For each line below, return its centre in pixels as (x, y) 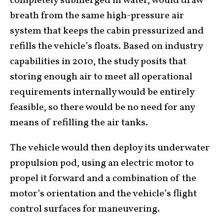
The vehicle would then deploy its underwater (110, 148)
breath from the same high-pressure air (97, 16)
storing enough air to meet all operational (101, 77)
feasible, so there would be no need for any (102, 107)
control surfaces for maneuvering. (85, 209)
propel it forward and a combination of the (103, 178)
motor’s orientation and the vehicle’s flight (103, 194)
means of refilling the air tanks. (79, 123)
